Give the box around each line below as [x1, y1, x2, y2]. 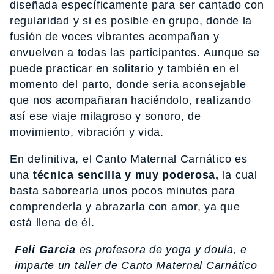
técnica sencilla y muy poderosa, [29, 169, 219, 182]
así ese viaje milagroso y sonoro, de [10, 110, 201, 123]
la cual [218, 169, 257, 182]
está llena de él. [10, 217, 95, 229]
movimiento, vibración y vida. [10, 126, 164, 139]
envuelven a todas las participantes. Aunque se [10, 46, 261, 59]
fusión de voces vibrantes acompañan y [10, 31, 220, 43]
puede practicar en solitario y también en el [10, 62, 239, 75]
